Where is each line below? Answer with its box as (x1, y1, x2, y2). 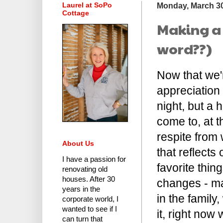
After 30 (88, 175, 115, 184)
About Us (62, 139, 94, 148)
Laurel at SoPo (62, 1, 112, 9)
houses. (62, 175, 88, 184)
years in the (62, 185, 100, 194)
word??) (157, 39, 212, 59)
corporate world (62, 195, 112, 204)
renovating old (62, 165, 108, 174)
